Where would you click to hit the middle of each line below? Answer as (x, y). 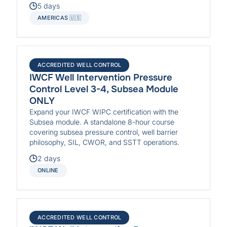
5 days (49, 6)
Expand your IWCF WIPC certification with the (104, 112)
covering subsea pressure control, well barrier (104, 132)
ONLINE (48, 171)
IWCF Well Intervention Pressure (101, 78)
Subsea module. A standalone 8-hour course (102, 122)
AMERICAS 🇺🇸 (60, 18)
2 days (49, 159)
